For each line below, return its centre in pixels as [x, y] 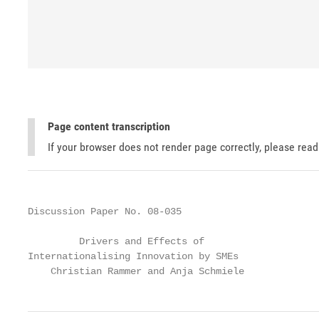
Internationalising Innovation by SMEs [133, 256]
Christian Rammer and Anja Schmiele [136, 271]
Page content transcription [109, 126]
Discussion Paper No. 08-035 [105, 211]
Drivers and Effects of [116, 241]
